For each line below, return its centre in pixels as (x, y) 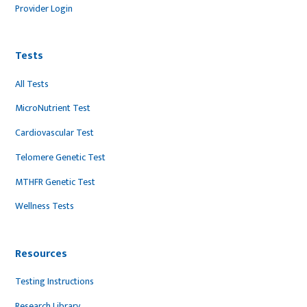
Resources (41, 253)
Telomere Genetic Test (61, 157)
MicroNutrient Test (53, 108)
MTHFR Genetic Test (56, 182)
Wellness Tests (45, 206)
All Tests (32, 84)
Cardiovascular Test (55, 133)
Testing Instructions (55, 282)
